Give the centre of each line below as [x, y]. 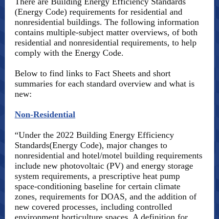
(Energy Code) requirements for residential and [99, 12]
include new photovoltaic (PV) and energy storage [104, 166]
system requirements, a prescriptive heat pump [97, 176]
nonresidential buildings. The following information [107, 22]
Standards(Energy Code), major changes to [91, 145]
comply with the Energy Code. [69, 53]
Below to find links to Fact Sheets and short [93, 73]
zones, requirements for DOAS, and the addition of [106, 197]
